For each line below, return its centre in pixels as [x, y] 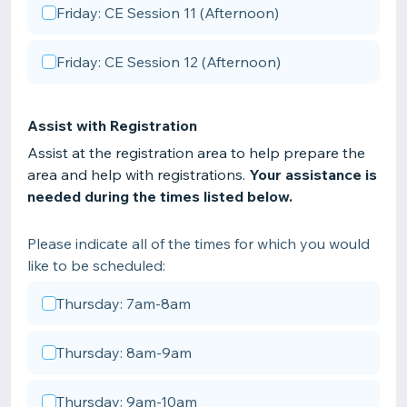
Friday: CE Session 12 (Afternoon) [169, 62]
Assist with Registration [112, 125]
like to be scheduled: [96, 265]
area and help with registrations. [138, 174]
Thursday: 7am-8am [124, 303]
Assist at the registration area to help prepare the [196, 153]
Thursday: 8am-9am [124, 352]
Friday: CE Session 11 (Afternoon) [168, 13]
